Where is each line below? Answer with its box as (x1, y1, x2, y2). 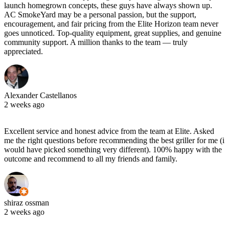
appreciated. (4, 47, 43, 56)
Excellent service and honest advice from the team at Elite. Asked (4, 126, 214, 135)
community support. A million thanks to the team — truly (4, 37, 188, 47)
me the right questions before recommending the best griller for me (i (4, 135, 224, 145)
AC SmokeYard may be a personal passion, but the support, (4, 10, 196, 19)
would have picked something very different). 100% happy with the (4, 145, 222, 154)
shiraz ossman (4, 198, 49, 207)
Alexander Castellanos (4, 90, 77, 100)
